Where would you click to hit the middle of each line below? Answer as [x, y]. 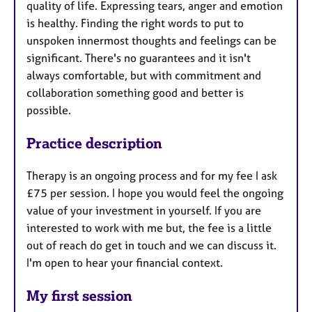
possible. [50, 110]
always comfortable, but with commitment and [144, 75]
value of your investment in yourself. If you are [144, 210]
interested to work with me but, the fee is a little [149, 227]
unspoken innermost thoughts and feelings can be [151, 40]
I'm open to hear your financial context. [125, 262]
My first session [79, 295]
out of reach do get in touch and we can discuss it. [151, 245]
